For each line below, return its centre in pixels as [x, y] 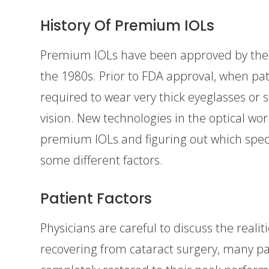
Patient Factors [96, 198]
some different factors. [102, 160]
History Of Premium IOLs [128, 25]
